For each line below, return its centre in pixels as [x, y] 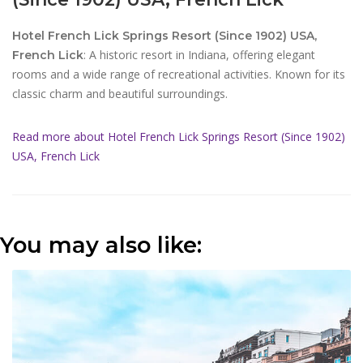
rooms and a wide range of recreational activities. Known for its [179, 74]
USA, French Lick [56, 156]
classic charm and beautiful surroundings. [120, 94]
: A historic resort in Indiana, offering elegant [199, 55]
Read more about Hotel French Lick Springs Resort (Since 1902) [179, 137]
